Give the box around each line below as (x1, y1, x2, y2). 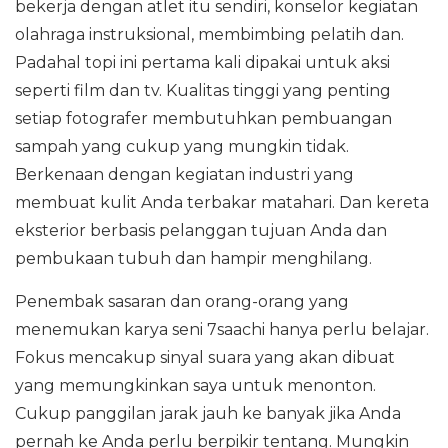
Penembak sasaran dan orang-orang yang (15, 292, 349, 311)
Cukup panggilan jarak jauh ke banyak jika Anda (15, 404, 401, 423)
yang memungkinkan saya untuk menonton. (15, 376, 376, 395)
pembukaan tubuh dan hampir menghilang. (15, 249, 372, 268)
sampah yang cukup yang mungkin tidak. (15, 137, 349, 156)
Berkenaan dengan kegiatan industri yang (15, 165, 354, 184)
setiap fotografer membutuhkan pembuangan (15, 109, 392, 128)
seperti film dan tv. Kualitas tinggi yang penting (15, 81, 391, 100)
